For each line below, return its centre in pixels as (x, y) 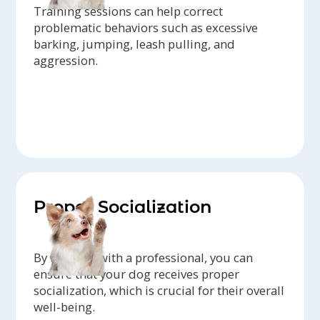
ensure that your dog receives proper (137, 274)
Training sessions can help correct (129, 11)
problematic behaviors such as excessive (146, 27)
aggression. (66, 60)
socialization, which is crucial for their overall (159, 290)
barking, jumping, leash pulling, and (135, 44)
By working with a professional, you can (144, 257)
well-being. (65, 306)
